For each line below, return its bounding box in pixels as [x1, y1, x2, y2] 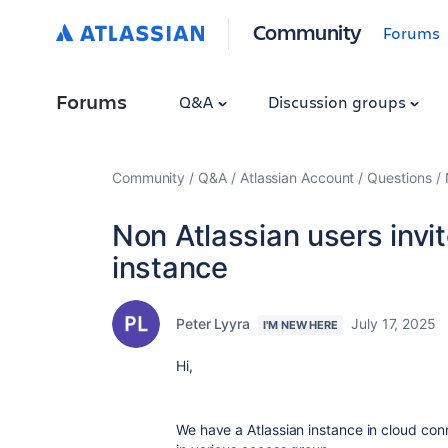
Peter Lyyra [176, 315, 251, 332]
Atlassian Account [239, 169, 355, 186]
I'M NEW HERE [263, 318, 339, 332]
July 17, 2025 [351, 315, 436, 332]
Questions [367, 169, 432, 186]
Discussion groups [267, 91, 410, 112]
